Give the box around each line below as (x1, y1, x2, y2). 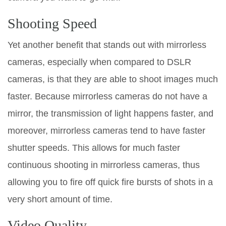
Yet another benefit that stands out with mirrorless (8, 39, 206, 50)
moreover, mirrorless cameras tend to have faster (8, 125, 205, 136)
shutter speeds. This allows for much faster (8, 142, 180, 153)
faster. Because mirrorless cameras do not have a (8, 91, 207, 101)
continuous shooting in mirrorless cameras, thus (8, 159, 200, 170)
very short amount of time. (8, 194, 112, 204)
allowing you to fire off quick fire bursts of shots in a (8, 177, 213, 187)
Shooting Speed (8, 15, 97, 31)
